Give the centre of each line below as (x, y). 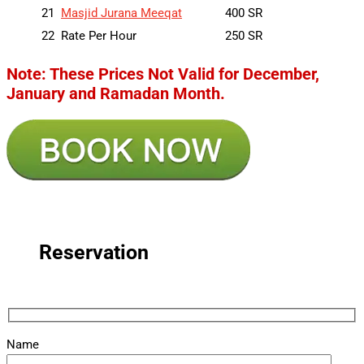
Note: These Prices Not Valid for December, (163, 74)
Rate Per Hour (99, 35)
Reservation (94, 252)
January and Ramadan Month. (116, 93)
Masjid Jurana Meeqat (121, 13)
